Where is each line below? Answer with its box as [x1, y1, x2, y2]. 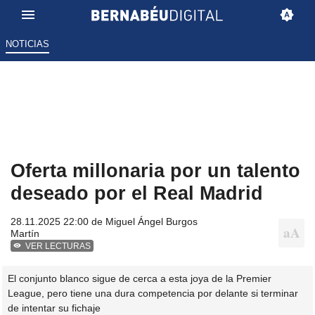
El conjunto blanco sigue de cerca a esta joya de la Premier [8, 272, 271, 284]
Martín [11, 228, 39, 240]
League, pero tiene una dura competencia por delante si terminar [8, 287, 298, 299]
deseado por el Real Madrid [11, 182, 263, 205]
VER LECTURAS [25, 241, 91, 252]
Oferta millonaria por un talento [11, 160, 300, 182]
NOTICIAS [5, 39, 49, 50]
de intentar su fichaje [8, 302, 101, 314]
